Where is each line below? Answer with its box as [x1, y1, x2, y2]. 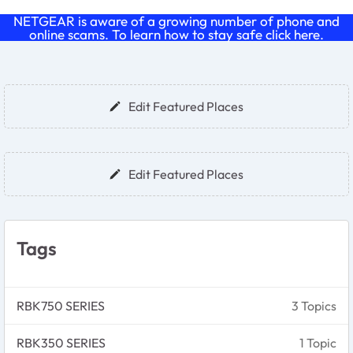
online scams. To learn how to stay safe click [29, 25, 291, 43]
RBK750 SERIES [17, 297, 105, 314]
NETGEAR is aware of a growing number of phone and [13, 12, 340, 29]
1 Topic [299, 334, 336, 351]
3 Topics [292, 297, 336, 314]
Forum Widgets [2, 58, 198, 95]
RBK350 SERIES [17, 334, 106, 351]
